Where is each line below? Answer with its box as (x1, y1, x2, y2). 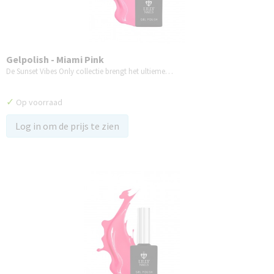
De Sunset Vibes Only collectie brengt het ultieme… (6, 66, 173, 76)
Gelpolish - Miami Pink (6, 53, 104, 65)
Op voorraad (14, 97, 62, 108)
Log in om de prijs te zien (15, 120, 119, 132)
